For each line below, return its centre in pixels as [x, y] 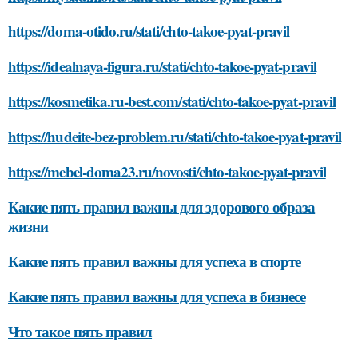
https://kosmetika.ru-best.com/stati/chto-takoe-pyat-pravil [172, 101]
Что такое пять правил [80, 331]
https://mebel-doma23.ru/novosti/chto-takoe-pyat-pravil [167, 171]
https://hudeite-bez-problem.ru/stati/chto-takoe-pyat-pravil [175, 136]
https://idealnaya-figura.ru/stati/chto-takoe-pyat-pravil [162, 66]
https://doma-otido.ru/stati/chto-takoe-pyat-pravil [149, 30]
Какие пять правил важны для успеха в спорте [155, 261]
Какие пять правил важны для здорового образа [162, 206]
